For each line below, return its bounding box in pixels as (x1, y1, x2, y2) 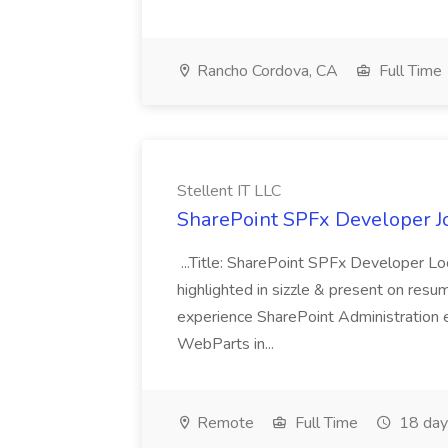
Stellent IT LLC (177, 180, 281, 202)
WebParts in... (177, 333, 278, 355)
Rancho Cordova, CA (193, 60, 338, 82)
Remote (193, 412, 254, 434)
